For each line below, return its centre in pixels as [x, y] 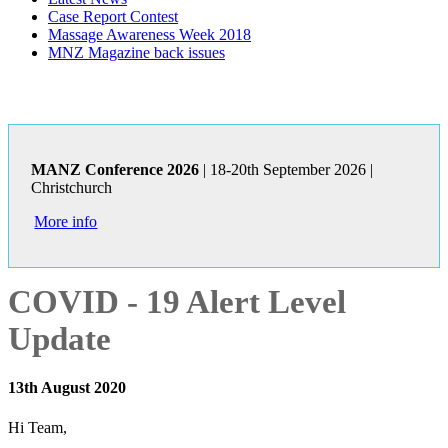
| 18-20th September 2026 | [285, 170]
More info [66, 222]
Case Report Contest [113, 17]
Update [59, 339]
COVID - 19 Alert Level [177, 302]
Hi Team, [37, 427]
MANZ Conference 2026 [114, 170]
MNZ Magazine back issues [136, 53]
